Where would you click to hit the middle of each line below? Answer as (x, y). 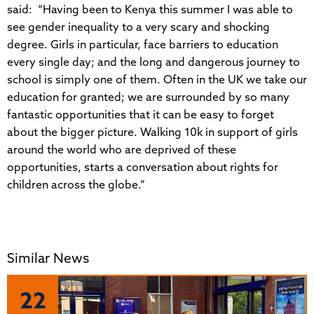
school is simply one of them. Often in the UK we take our (157, 81)
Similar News (48, 260)
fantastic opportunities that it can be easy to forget (141, 116)
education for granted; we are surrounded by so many (148, 98)
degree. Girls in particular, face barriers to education (143, 46)
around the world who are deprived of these (122, 151)
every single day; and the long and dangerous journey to (153, 63)
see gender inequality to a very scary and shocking (138, 28)
